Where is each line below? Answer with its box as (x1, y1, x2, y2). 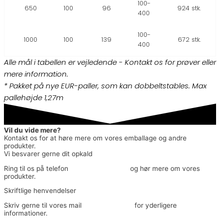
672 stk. (177, 34, 201, 44)
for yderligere (133, 201, 177, 210)
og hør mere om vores (128, 164, 200, 172)
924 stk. (177, 3, 201, 13)
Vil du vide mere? (4, 126, 61, 135)
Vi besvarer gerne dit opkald (4, 150, 92, 158)
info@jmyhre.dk (83, 201, 133, 210)
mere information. (4, 68, 68, 79)
